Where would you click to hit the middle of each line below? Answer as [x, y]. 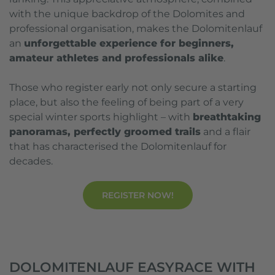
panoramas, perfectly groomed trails [105, 132]
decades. [31, 161]
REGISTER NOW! [137, 195]
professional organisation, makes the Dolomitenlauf [136, 29]
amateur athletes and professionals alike [116, 58]
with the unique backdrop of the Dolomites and [127, 14]
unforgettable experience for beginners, [129, 43]
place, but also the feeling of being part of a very [126, 102]
